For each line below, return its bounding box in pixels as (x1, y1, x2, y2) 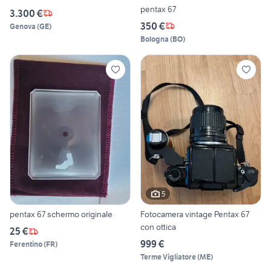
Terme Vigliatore (140, 252, 196, 262)
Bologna (140, 34, 169, 44)
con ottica (140, 221, 176, 233)
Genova (10, 21, 36, 31)
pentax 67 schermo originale (10, 209, 113, 220)
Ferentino (10, 240, 42, 249)
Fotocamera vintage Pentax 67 (140, 209, 249, 220)
